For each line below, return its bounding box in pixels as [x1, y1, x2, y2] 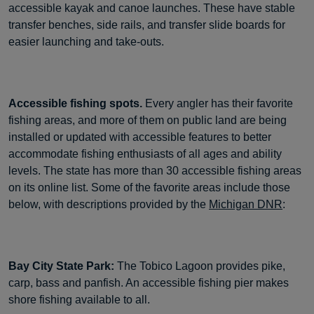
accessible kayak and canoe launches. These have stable [8, 2, 295, 14]
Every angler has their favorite [142, 97, 293, 109]
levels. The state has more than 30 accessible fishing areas [8, 165, 301, 177]
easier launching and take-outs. [8, 36, 164, 48]
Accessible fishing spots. [8, 97, 142, 109]
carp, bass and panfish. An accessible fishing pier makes [8, 277, 289, 289]
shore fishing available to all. [8, 294, 150, 306]
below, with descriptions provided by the [8, 198, 209, 210]
